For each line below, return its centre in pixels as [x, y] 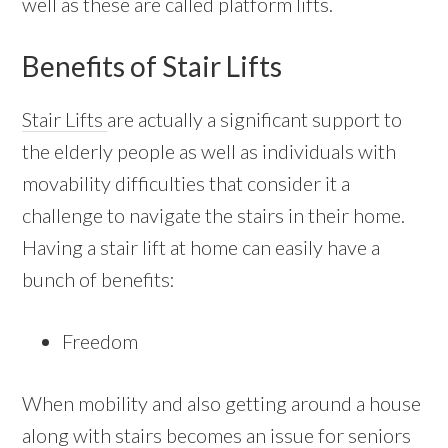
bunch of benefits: [99, 279]
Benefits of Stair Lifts [152, 66]
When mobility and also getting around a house [222, 403]
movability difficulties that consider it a [186, 183]
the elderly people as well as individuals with [209, 151]
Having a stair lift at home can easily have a [201, 247]
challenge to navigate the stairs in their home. [214, 215]
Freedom [100, 341]
